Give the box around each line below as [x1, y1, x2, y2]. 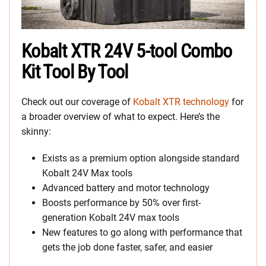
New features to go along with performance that [42, 227, 242, 239]
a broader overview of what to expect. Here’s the [21, 111, 220, 123]
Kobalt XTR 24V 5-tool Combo [21, 40, 232, 63]
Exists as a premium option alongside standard [42, 153, 239, 164]
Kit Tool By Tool [21, 61, 128, 84]
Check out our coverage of [21, 96, 133, 108]
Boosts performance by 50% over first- [42, 197, 201, 209]
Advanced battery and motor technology [42, 182, 210, 194]
